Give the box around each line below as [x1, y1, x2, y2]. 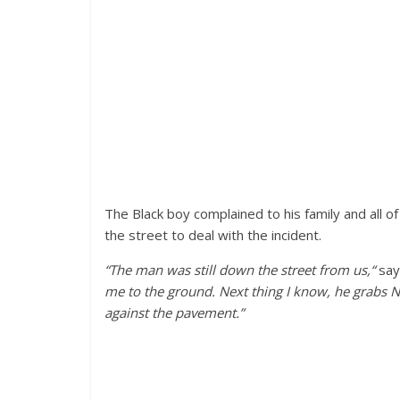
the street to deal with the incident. [104, 226, 321, 244]
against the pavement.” [104, 304, 244, 321]
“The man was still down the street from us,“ [104, 261, 375, 279]
